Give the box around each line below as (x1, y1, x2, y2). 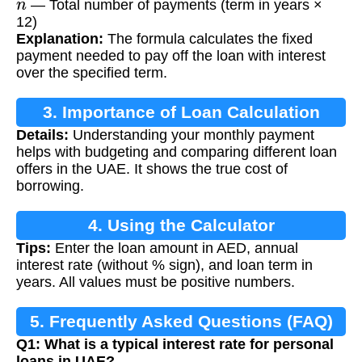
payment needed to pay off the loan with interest (16, 47, 326, 64)
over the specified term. (16, 64, 167, 81)
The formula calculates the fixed (103, 30, 313, 47)
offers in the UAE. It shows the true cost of (16, 160, 288, 177)
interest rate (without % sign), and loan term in (16, 256, 313, 273)
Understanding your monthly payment (69, 126, 314, 143)
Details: (16, 126, 69, 143)
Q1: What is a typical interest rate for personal (16, 335, 334, 352)
